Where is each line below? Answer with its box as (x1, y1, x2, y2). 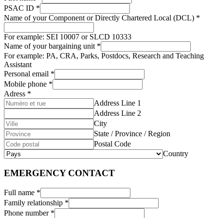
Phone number (4, 208, 51, 217)
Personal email (4, 70, 51, 78)
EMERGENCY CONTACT (4, 168, 115, 179)
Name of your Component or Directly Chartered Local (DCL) (4, 14, 196, 22)
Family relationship (4, 198, 65, 207)
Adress (4, 90, 27, 98)
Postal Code (94, 140, 131, 148)
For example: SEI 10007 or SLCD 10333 (4, 33, 131, 41)
